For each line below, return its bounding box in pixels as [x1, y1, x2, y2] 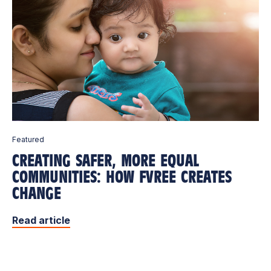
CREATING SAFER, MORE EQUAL [12, 150, 199, 172]
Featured [12, 135, 44, 145]
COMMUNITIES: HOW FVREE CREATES [12, 166, 232, 188]
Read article [12, 214, 70, 227]
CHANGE [12, 183, 61, 204]
